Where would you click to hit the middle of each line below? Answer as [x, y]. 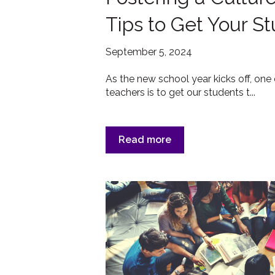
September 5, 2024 [149, 52]
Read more [145, 140]
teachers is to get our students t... [180, 92]
